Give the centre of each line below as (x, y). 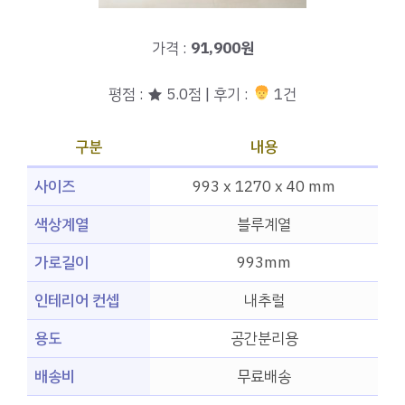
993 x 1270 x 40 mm (264, 187)
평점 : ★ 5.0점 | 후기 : (181, 94)
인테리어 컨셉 (77, 301)
